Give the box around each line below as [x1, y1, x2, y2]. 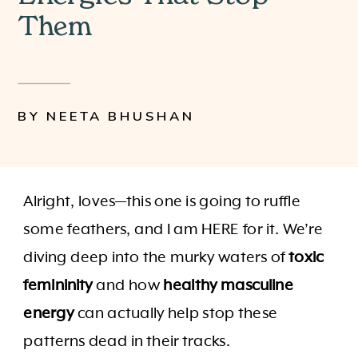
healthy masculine [163, 276, 293, 295]
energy [23, 304, 74, 323]
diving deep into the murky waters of [23, 248, 289, 267]
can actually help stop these [74, 304, 278, 323]
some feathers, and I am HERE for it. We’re [23, 220, 324, 239]
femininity [23, 276, 93, 295]
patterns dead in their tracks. [23, 332, 231, 351]
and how [93, 276, 164, 295]
